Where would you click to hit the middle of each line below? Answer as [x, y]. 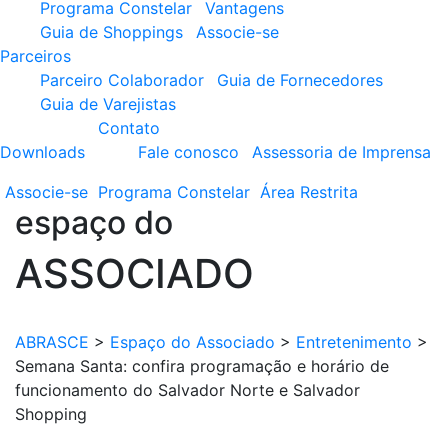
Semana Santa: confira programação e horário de [202, 366]
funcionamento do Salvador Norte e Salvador [187, 390]
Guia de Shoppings [111, 32]
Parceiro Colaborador [122, 80]
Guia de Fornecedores [300, 80]
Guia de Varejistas [108, 104]
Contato [129, 128]
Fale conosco [188, 152]
